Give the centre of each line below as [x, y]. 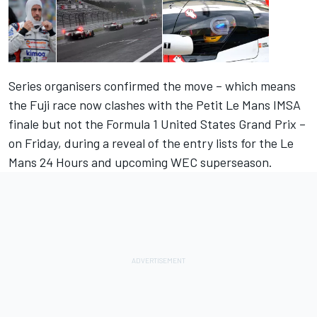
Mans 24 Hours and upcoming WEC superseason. [140, 162]
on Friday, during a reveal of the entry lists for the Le [151, 143]
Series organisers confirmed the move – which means [152, 86]
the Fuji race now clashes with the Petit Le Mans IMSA [155, 105]
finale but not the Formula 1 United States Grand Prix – [157, 124]
